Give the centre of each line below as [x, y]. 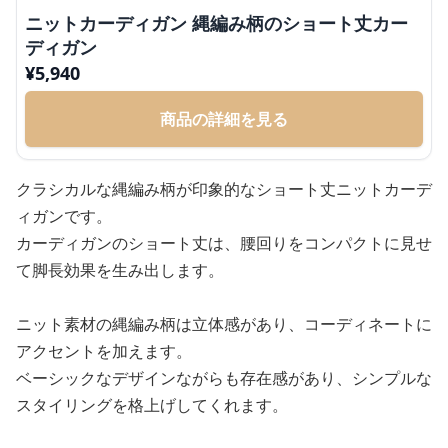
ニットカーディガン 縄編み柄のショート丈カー [216, 23]
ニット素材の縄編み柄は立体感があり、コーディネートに [224, 324]
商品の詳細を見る [224, 119]
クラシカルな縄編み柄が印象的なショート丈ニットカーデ [224, 189]
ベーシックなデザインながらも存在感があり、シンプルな [224, 378]
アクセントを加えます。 [104, 351]
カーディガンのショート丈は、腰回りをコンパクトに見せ [224, 243]
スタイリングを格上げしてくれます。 [152, 405]
